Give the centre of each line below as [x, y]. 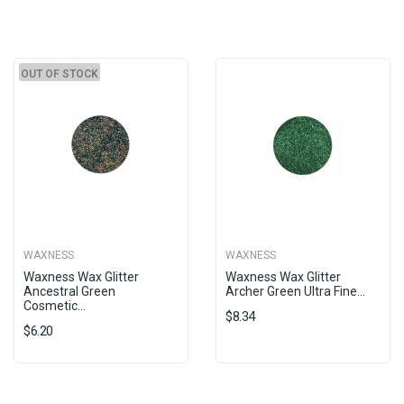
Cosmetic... [55, 306]
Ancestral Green [69, 291]
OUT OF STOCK [60, 74]
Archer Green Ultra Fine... [295, 291]
